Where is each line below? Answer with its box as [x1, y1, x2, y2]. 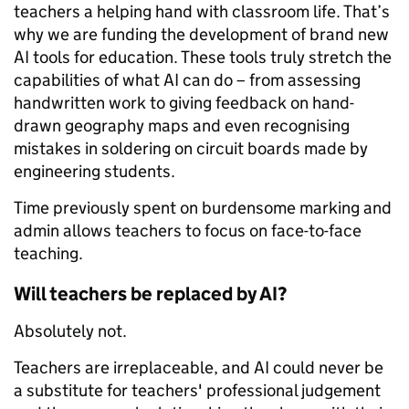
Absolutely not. [14, 320, 131, 341]
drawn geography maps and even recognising [14, 114, 350, 136]
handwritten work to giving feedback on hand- [14, 91, 354, 113]
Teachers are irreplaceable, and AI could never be [14, 356, 383, 378]
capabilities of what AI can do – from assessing [14, 68, 361, 90]
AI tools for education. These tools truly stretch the [14, 46, 392, 68]
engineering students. [14, 160, 179, 182]
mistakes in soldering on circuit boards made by [14, 137, 368, 159]
